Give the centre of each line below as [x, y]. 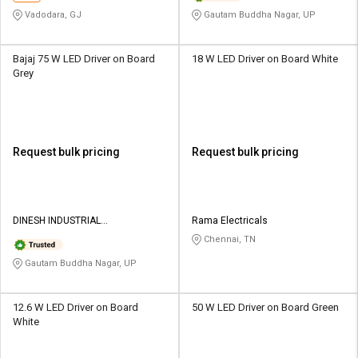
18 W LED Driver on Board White [265, 59]
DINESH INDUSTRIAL [57, 221]
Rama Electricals [230, 221]
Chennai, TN [229, 240]
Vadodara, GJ [52, 15]
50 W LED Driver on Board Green [265, 308]
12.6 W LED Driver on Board [76, 308]
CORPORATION [46, 235]
